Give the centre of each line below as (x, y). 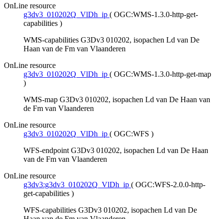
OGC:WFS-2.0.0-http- (170, 185)
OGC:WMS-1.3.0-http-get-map (163, 74)
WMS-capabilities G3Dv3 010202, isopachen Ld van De (111, 40)
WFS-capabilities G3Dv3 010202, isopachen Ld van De (110, 210)
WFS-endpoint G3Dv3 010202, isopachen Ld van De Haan (116, 151)
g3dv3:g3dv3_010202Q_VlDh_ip (76, 185)
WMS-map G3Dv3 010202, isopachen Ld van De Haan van (117, 100)
